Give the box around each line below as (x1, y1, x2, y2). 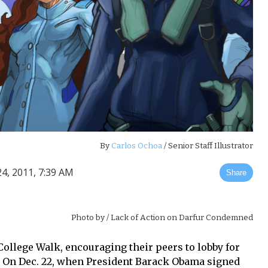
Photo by (71, 212, 105, 223)
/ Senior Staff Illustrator (164, 140, 254, 151)
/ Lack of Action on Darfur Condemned (106, 212, 254, 223)
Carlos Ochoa (109, 140, 165, 151)
